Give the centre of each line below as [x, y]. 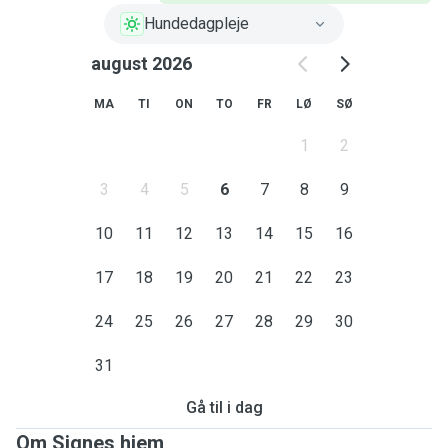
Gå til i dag [224, 407]
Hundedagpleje [196, 23]
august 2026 [141, 63]
